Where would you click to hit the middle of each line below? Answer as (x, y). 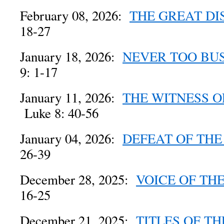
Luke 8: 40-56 (59, 113)
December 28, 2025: (78, 179)
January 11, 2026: (71, 97)
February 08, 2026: (75, 15)
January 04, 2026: (71, 138)
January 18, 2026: (71, 56)
